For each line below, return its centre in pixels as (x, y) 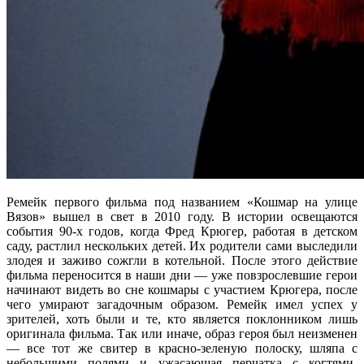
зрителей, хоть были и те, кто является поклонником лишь (182, 318)
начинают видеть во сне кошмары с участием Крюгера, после (182, 289)
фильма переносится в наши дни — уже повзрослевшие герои (182, 275)
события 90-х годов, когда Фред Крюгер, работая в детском (182, 231)
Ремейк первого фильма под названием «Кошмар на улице (182, 201)
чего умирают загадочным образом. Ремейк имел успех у (182, 304)
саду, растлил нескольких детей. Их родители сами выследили (182, 245)
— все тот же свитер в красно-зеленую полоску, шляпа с (182, 348)
